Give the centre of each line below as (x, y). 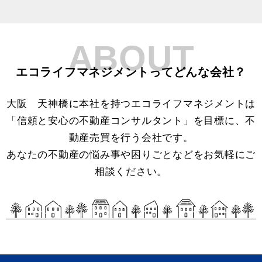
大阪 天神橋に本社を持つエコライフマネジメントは (131, 104)
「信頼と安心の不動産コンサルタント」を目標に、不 (131, 121)
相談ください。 (131, 172)
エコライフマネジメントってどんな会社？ (131, 72)
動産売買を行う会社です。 (131, 138)
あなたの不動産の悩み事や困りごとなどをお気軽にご (131, 155)
